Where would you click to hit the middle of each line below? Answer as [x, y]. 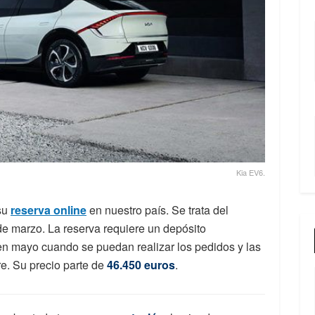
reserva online [49, 210]
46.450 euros [140, 264]
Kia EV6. [251, 172]
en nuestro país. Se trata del [157, 210]
